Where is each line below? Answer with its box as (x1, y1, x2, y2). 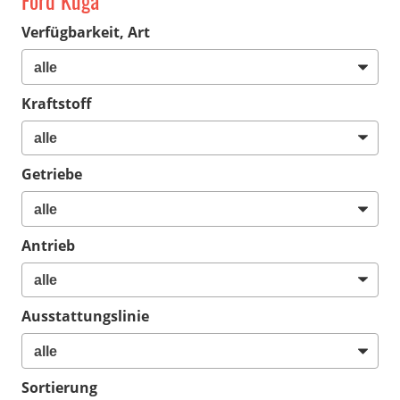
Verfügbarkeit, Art (21, 22, 150, 42)
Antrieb (21, 235, 75, 255)
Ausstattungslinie (21, 306, 149, 327)
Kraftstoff (21, 93, 91, 113)
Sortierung (21, 377, 97, 397)
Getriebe (21, 164, 82, 185)
